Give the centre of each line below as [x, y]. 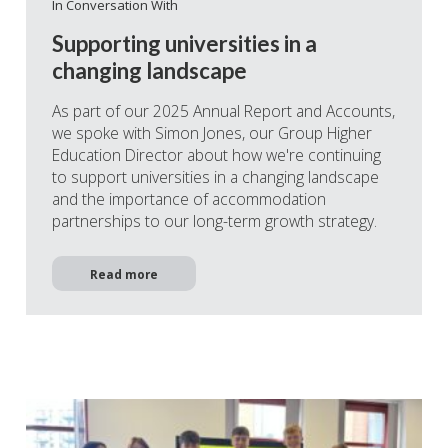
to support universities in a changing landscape [215, 176]
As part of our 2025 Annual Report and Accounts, [223, 110]
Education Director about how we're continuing [216, 154]
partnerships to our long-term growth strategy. [214, 220]
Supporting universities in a [184, 43]
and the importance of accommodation [189, 198]
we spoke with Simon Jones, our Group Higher [212, 132]
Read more [124, 273]
